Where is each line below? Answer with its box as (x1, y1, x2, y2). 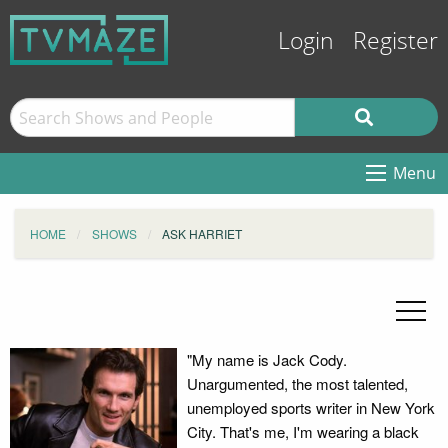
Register (353, 28, 438, 55)
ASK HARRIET (162, 225, 242, 242)
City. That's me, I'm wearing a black (186, 421, 419, 442)
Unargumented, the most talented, (186, 373, 408, 394)
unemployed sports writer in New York (186, 397, 435, 418)
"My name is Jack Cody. (186, 349, 347, 370)
